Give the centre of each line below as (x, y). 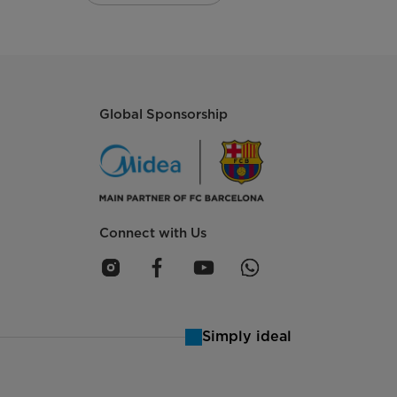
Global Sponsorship (163, 115)
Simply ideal (246, 337)
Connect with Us (153, 234)
